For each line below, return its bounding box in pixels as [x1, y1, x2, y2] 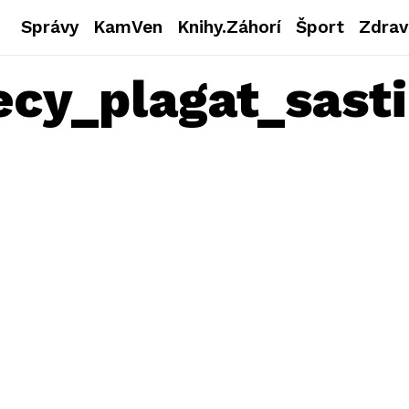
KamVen [93, 16, 163, 37]
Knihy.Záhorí [177, 16, 282, 37]
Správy [21, 16, 79, 37]
